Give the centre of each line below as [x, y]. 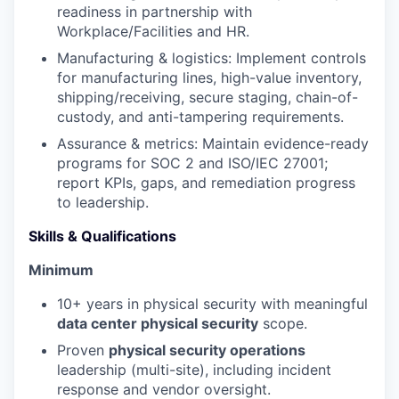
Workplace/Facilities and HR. [153, 31]
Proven [83, 350]
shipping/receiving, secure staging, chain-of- [208, 97]
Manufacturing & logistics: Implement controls [212, 58]
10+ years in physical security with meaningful [212, 304]
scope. [283, 323]
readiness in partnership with [155, 12]
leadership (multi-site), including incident [194, 370]
